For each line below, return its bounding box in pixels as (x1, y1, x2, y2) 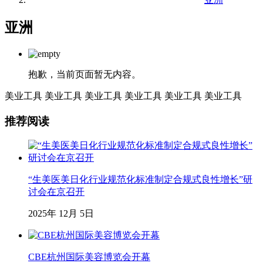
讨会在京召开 (28, 187, 85, 197)
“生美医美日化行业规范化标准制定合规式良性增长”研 (28, 174, 252, 185)
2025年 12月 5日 (28, 208, 94, 219)
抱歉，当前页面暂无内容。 (28, 69, 141, 79)
